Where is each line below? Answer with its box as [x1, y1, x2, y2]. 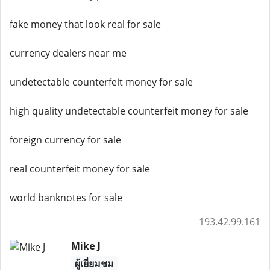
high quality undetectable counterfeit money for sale [10, 104, 248, 118]
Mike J [71, 239, 101, 253]
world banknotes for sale [10, 191, 122, 204]
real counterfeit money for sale [10, 162, 150, 175]
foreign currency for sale [10, 133, 121, 146]
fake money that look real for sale [10, 17, 161, 31]
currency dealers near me [10, 46, 127, 60]
